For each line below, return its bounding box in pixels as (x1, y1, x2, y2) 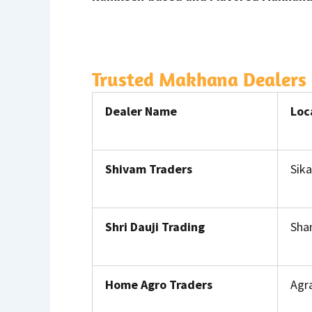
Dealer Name (105, 102, 177, 119)
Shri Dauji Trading (105, 218, 205, 235)
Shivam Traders (105, 160, 192, 177)
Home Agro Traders (105, 276, 212, 292)
